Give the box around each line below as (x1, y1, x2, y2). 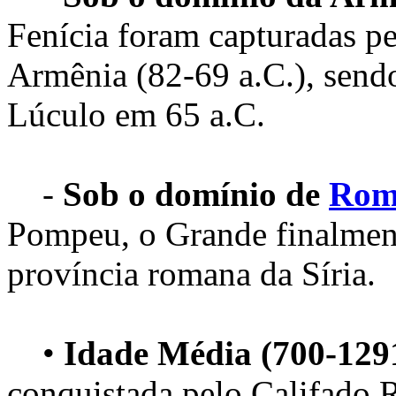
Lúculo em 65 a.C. (7, 95, 265, 133)
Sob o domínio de (54, 174, 329, 213)
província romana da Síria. (7, 254, 376, 293)
